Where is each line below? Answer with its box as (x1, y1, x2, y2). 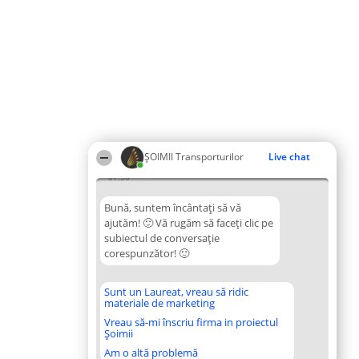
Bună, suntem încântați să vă (104, 200, 241, 215)
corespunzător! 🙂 (104, 246, 189, 260)
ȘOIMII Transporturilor (144, 150, 244, 163)
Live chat (268, 150, 310, 163)
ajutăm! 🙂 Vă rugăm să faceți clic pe (104, 216, 273, 230)
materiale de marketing (104, 296, 215, 310)
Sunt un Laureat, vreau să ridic (104, 284, 248, 299)
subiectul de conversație (104, 231, 220, 245)
